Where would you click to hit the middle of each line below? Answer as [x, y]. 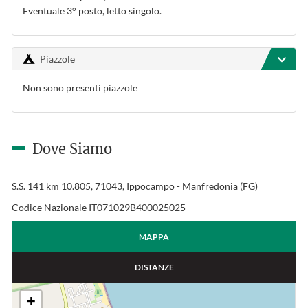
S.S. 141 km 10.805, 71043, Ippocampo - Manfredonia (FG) [135, 186]
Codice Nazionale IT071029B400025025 [99, 207]
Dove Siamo [72, 149]
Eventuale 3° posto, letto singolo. [92, 11]
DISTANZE [154, 267]
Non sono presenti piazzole [80, 88]
